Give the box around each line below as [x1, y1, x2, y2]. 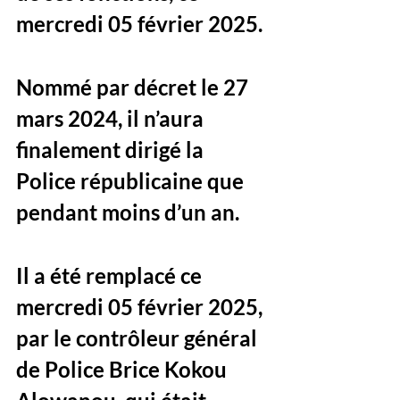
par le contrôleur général [16, 324, 262, 351]
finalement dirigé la [16, 136, 208, 162]
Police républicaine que [16, 167, 248, 194]
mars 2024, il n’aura [16, 104, 208, 131]
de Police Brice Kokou [16, 355, 231, 382]
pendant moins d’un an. [16, 198, 244, 225]
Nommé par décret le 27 [16, 73, 253, 100]
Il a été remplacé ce [16, 262, 206, 288]
